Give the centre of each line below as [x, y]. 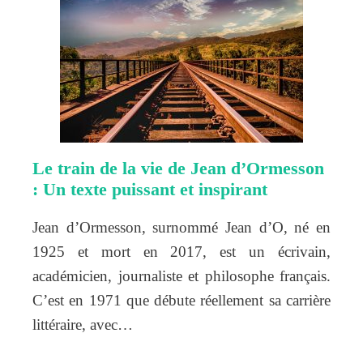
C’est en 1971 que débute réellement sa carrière [181, 300]
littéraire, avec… [83, 324]
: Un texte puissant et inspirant [150, 189]
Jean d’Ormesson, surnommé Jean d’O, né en [181, 227]
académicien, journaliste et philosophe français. [181, 275]
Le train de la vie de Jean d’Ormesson [178, 168]
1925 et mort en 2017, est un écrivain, [181, 251]
